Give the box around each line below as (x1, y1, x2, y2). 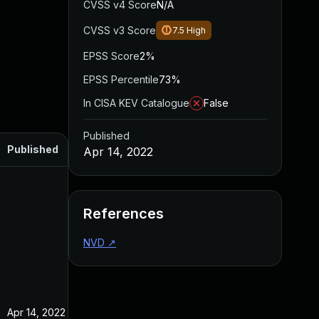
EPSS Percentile (83, 73, 159, 85)
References (83, 205, 164, 222)
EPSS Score (83, 50, 140, 62)
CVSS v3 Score (83, 24, 156, 36)
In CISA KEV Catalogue (83, 97, 189, 109)
